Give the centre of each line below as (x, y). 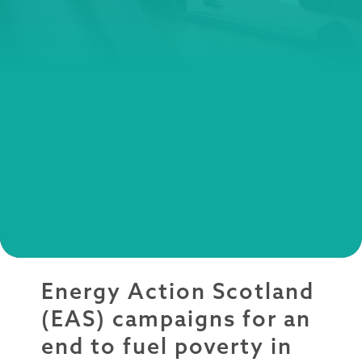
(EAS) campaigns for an (176, 318)
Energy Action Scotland (177, 290)
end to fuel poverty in (166, 345)
